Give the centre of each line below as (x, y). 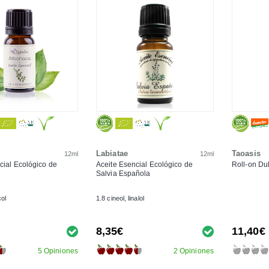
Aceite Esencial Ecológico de (144, 164)
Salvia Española (123, 173)
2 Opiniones (193, 251)
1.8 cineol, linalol (120, 198)
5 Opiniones (58, 251)
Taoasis (246, 153)
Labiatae (112, 153)
